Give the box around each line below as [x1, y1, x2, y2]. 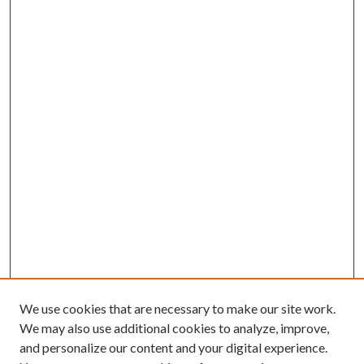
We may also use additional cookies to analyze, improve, [19, 320, 329, 336]
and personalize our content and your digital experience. [19, 340, 327, 355]
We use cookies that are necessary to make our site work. [19, 301, 336, 316]
